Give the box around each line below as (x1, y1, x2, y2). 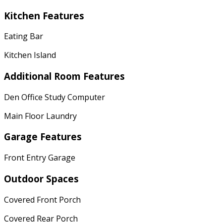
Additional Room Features (4, 69, 125, 82)
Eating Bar (4, 31, 43, 42)
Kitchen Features (4, 9, 84, 22)
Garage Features (4, 130, 82, 143)
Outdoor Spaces (4, 172, 79, 185)
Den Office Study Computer (4, 91, 105, 103)
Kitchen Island (4, 50, 56, 61)
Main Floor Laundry (4, 110, 77, 121)
